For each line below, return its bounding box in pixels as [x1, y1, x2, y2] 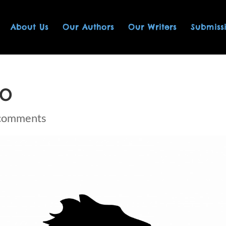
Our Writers [128, 22, 177, 32]
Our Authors [62, 22, 114, 32]
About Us [10, 22, 48, 32]
